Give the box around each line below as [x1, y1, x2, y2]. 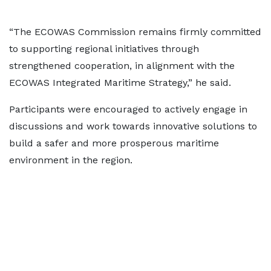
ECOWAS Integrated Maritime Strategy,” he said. [9, 77, 231, 88]
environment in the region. [9, 154, 132, 166]
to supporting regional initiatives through [9, 43, 199, 54]
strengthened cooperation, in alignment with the [9, 60, 235, 71]
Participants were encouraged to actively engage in [9, 103, 247, 115]
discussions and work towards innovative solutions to [9, 120, 257, 132]
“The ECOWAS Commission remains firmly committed [9, 26, 261, 38]
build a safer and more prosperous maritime [9, 137, 219, 149]
